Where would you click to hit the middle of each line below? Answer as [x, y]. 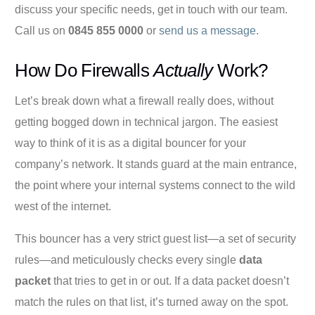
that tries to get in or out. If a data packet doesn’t [170, 281]
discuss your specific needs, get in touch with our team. [152, 9]
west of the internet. [63, 206]
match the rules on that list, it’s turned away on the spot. [152, 302]
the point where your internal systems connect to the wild [155, 185]
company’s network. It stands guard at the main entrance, [156, 164]
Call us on [42, 30]
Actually [183, 70]
